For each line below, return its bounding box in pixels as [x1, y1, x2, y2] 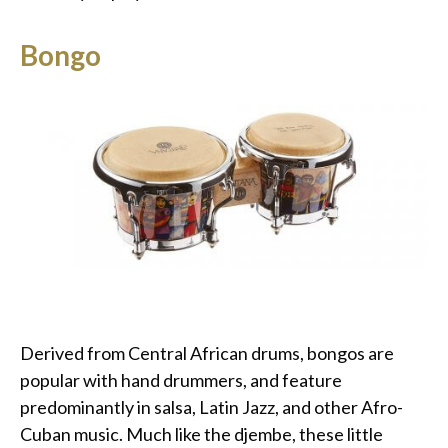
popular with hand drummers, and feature [20, 368, 342, 391]
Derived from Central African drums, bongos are [20, 341, 394, 364]
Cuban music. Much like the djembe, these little [20, 422, 383, 445]
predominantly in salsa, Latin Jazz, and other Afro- [20, 395, 403, 418]
